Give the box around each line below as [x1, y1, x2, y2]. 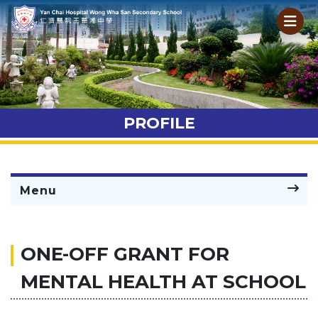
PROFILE [123, 114, 195, 133]
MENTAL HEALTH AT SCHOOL [21, 270, 306, 294]
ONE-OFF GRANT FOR [21, 243, 229, 266]
